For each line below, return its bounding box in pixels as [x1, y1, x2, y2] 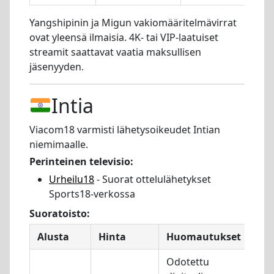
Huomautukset [166, 229, 241, 243]
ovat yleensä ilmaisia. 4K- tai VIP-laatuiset [29, 30, 218, 44]
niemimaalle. [29, 137, 88, 151]
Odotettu [166, 254, 209, 268]
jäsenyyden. [29, 59, 84, 73]
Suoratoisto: [29, 207, 90, 221]
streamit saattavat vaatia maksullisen [29, 45, 201, 59]
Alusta [37, 229, 69, 243]
